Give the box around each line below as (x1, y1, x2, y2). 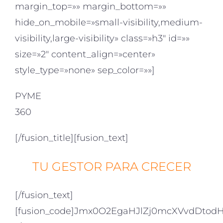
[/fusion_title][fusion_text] (15, 132, 128, 144)
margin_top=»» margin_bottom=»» (15, 1, 166, 12)
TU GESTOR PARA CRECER (32, 159, 191, 174)
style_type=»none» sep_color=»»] (15, 65, 155, 76)
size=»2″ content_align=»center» (15, 49, 155, 60)
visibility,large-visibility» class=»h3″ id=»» (15, 33, 190, 44)
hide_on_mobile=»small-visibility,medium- (15, 17, 203, 28)
